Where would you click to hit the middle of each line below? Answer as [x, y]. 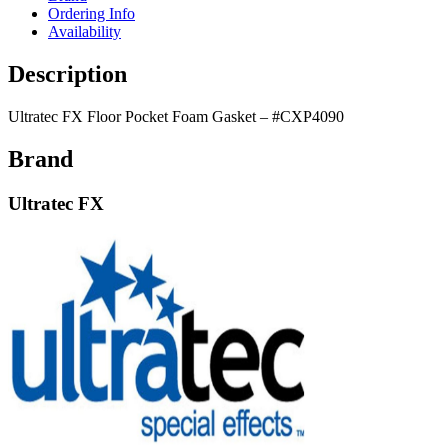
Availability [84, 32]
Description [67, 74]
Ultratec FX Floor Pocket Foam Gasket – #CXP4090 [176, 117]
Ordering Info [91, 14]
